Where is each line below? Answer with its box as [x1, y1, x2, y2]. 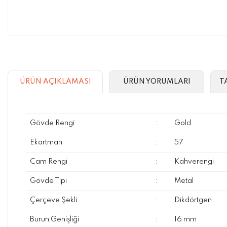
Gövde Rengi [29, 120, 74, 127]
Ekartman [29, 139, 62, 146]
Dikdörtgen [174, 197, 212, 204]
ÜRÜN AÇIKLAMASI [19, 78, 91, 85]
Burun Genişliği [29, 216, 79, 223]
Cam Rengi [29, 158, 67, 165]
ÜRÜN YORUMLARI [123, 78, 191, 85]
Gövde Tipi [29, 177, 67, 184]
